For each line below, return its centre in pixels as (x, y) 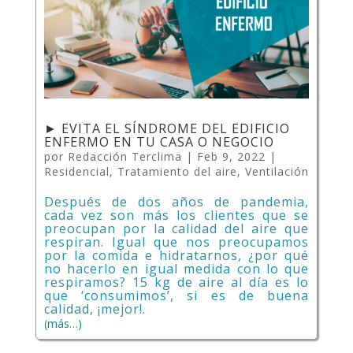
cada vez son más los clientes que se (176, 215)
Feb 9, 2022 (231, 156)
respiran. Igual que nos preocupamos (176, 242)
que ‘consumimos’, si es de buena (176, 295)
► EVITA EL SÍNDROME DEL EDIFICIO (167, 128)
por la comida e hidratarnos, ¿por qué (176, 255)
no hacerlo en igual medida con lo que (176, 268)
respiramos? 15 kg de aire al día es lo (176, 282)
